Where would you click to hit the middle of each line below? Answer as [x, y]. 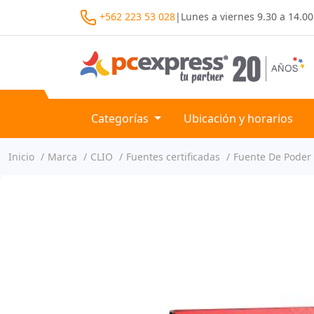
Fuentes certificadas [173, 156]
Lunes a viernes [219, 16]
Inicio [21, 156]
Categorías [121, 118]
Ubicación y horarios [238, 118]
